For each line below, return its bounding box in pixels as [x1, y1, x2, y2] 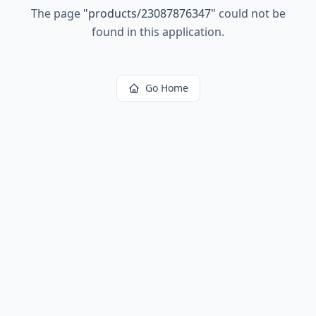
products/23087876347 [87, 6, 211, 21]
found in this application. [92, 24, 224, 39]
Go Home [145, 81, 188, 95]
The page [30, 6, 83, 21]
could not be [215, 6, 286, 21]
